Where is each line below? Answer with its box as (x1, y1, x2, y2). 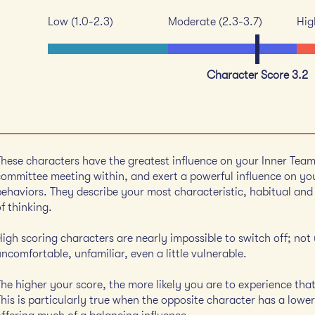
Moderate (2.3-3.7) (168, 15, 262, 28)
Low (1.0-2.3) (48, 15, 113, 28)
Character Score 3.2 (206, 69, 308, 82)
